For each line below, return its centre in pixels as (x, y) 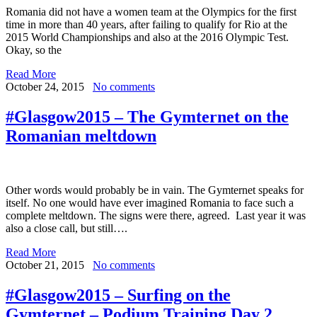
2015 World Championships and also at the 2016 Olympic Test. (147, 38)
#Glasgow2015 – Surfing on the (118, 295)
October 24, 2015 (45, 87)
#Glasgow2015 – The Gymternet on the (147, 117)
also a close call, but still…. (67, 229)
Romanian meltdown (81, 136)
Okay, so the (34, 50)
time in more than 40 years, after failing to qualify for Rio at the (146, 25)
